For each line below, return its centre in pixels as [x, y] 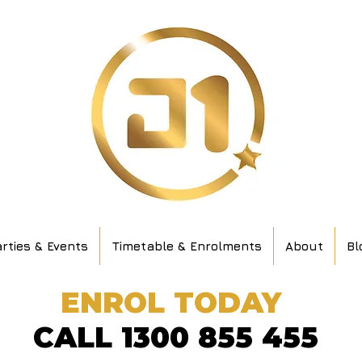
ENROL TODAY [171, 302]
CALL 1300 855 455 [180, 337]
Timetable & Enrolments [187, 246]
